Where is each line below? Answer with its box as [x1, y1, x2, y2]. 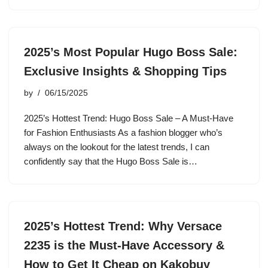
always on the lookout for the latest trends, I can [24, 142, 209, 152]
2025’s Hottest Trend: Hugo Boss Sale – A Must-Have [24, 113, 233, 123]
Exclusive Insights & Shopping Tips [24, 65, 227, 78]
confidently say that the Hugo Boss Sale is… [24, 156, 200, 166]
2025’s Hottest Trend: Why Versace [24, 220, 222, 233]
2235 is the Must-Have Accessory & [24, 239, 224, 252]
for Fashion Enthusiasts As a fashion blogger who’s [24, 127, 223, 138]
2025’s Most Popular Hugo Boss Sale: [24, 45, 237, 59]
